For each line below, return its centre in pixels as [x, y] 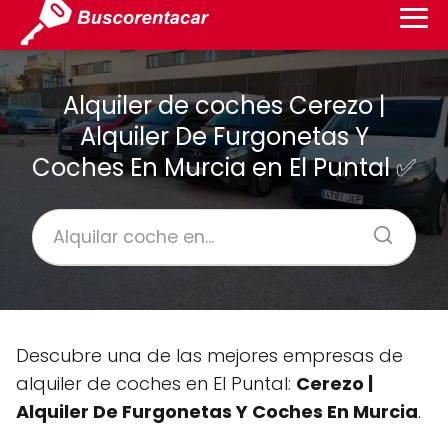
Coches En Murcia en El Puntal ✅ [224, 167]
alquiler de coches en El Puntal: [156, 383]
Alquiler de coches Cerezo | [224, 105]
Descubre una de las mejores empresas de [209, 355]
